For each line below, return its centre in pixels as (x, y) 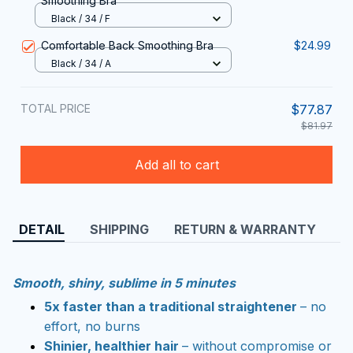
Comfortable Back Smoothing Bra (127, 46)
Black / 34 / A (81, 63)
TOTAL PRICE (56, 109)
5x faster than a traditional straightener (172, 307)
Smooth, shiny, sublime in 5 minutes (124, 282)
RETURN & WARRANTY (245, 230)
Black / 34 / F (81, 18)
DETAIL (42, 230)
